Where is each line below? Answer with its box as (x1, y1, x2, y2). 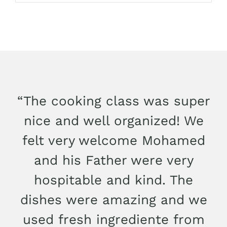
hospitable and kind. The (34, 172, 193, 187)
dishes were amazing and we (20, 192, 207, 207)
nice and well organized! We (23, 112, 204, 128)
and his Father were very (33, 152, 194, 168)
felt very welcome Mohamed (22, 132, 205, 148)
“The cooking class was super (17, 93, 210, 108)
